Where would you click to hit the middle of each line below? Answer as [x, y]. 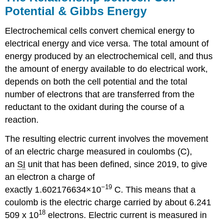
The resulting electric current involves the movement [107, 139]
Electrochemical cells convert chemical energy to [100, 31]
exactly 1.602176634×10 [53, 189]
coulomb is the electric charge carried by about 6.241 [108, 202]
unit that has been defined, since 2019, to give [117, 164]
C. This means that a [154, 189]
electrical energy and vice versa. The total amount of [107, 44]
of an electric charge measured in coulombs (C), [99, 151]
